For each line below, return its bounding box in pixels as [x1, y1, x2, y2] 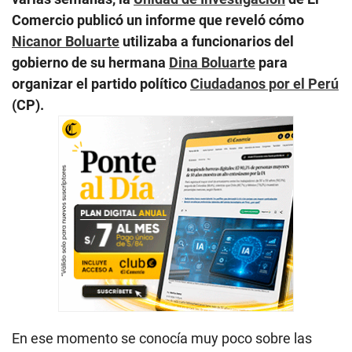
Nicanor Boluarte [12, 32, 119, 49]
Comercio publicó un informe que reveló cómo [12, 11, 304, 28]
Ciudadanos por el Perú [190, 75, 339, 92]
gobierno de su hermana [12, 53, 169, 71]
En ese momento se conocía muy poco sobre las [12, 329, 312, 346]
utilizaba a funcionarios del [119, 32, 294, 49]
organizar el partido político [12, 75, 190, 92]
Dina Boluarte [169, 53, 255, 71]
